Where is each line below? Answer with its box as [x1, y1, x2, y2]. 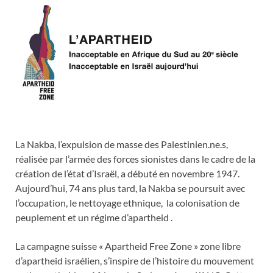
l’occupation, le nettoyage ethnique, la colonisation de [15, 197, 239, 209]
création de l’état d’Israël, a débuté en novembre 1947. [15, 168, 241, 180]
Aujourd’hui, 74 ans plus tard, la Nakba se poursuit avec [15, 182, 245, 194]
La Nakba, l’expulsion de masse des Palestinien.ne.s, [15, 138, 228, 151]
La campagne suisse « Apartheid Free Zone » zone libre [15, 240, 241, 252]
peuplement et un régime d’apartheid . [15, 211, 172, 224]
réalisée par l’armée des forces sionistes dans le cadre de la [15, 153, 255, 165]
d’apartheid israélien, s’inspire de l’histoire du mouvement [15, 255, 254, 267]
